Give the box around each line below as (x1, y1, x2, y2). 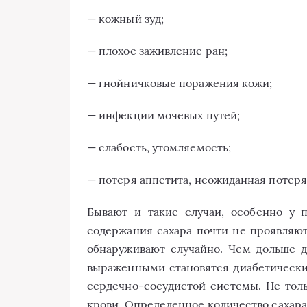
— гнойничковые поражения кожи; (87, 76, 273, 90)
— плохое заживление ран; (87, 44, 228, 58)
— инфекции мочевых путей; (87, 108, 240, 122)
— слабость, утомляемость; (87, 140, 231, 154)
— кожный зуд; (87, 12, 164, 25)
